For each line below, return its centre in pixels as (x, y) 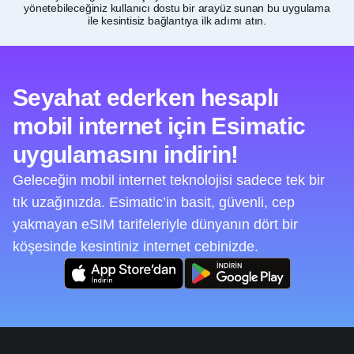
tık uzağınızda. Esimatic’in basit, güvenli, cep (154, 203)
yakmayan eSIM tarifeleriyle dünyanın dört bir (155, 225)
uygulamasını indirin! (126, 155)
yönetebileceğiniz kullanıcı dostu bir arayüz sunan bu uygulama (177, 8)
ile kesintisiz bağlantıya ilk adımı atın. (177, 21)
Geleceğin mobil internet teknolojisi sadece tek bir (169, 181)
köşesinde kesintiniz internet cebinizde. (136, 247)
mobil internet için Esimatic (159, 126)
